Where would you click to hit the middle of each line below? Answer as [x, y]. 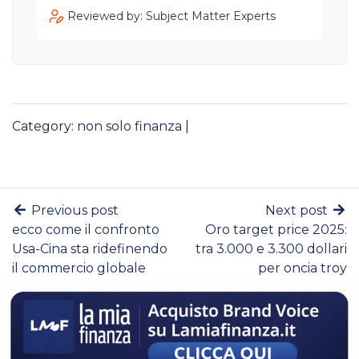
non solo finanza [129, 127]
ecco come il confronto [86, 230]
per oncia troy [303, 268]
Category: [44, 127]
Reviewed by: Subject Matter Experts [171, 16]
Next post [298, 211]
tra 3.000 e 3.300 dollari [271, 249]
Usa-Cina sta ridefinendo [90, 249]
